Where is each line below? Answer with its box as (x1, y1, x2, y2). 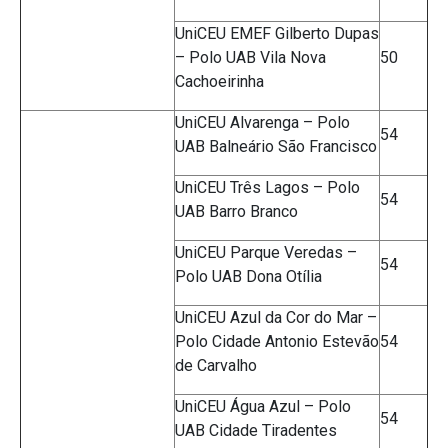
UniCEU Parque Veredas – (175, 243, 357, 263)
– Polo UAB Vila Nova (175, 48, 326, 68)
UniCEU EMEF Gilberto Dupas (175, 24, 379, 44)
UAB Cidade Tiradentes (175, 421, 337, 441)
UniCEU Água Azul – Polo (175, 397, 351, 417)
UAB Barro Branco (175, 202, 298, 222)
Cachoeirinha (175, 72, 264, 92)
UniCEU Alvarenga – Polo (175, 113, 350, 133)
